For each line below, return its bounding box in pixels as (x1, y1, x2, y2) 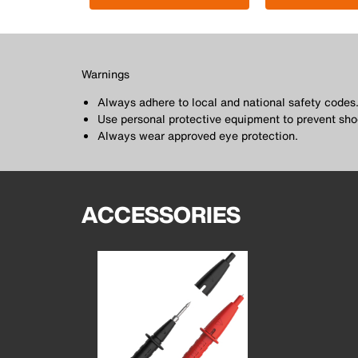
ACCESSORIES (82, 198, 241, 231)
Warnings (82, 66, 129, 82)
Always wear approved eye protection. (97, 127, 298, 144)
